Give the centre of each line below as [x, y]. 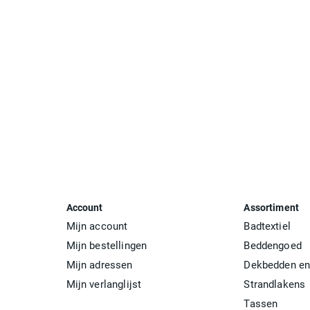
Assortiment [272, 208]
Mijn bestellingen [107, 246]
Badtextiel [267, 227]
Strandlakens [275, 285]
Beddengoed [273, 246]
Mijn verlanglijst [104, 285]
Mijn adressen [99, 265]
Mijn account [97, 227]
